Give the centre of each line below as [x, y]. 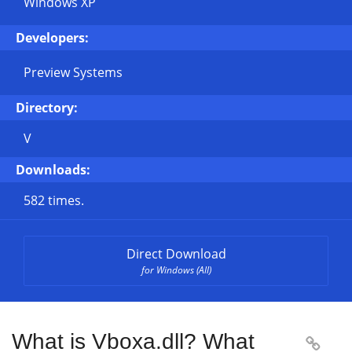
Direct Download [176, 254]
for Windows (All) [176, 270]
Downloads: [53, 170]
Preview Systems [73, 72]
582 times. [54, 200]
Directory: [47, 108]
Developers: [52, 38]
